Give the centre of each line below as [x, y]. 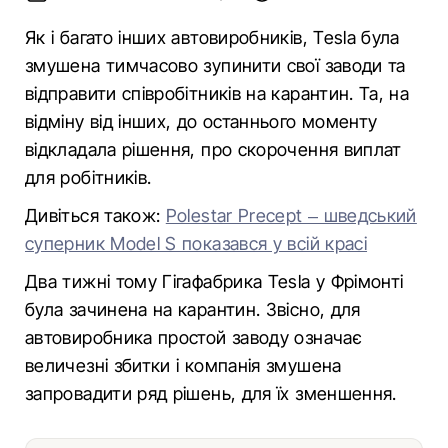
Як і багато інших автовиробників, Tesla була [212, 37]
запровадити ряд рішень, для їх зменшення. [211, 393]
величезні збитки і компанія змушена [183, 365]
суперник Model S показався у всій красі [196, 243]
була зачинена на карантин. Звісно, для [193, 309]
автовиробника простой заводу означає [193, 337]
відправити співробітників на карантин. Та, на [217, 93]
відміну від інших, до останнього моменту [201, 121]
